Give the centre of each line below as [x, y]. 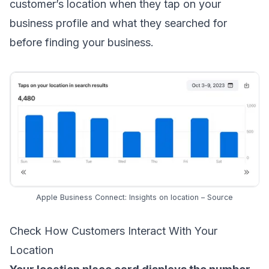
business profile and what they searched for [118, 23]
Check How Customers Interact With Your [113, 231]
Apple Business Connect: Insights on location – [122, 198]
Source [220, 198]
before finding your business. [82, 42]
